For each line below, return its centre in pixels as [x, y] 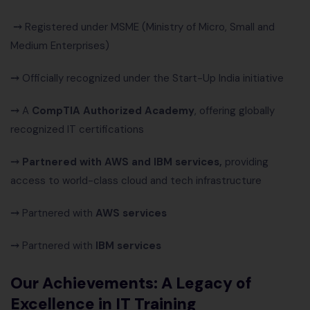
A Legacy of [207, 283]
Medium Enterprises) [60, 46]
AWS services [130, 213]
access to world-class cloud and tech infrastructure [136, 181]
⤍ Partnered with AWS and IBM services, [116, 162]
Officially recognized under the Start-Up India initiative [153, 79]
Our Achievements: [86, 283]
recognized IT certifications [77, 130]
